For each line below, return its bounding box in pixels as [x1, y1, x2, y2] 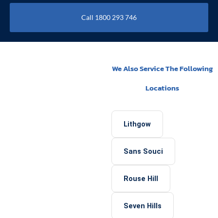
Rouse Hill [123, 174, 158, 183]
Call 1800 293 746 [81, 13, 137, 21]
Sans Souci [123, 146, 163, 156]
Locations [145, 82, 179, 93]
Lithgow [123, 119, 151, 128]
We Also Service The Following [111, 63, 213, 74]
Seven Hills [123, 201, 162, 210]
